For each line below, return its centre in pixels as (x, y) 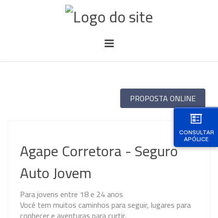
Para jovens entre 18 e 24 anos (72, 194)
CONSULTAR (197, 132)
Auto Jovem (56, 173)
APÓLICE (196, 139)
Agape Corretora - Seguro (99, 151)
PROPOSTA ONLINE (163, 98)
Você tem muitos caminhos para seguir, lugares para (106, 205)
